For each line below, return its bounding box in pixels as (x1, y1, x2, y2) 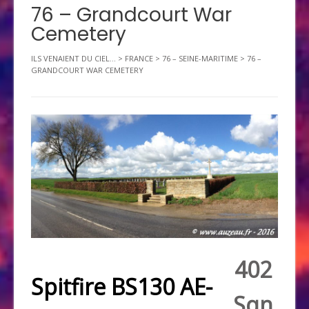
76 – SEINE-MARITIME (162, 53, 238, 64)
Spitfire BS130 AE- (31, 272, 212, 302)
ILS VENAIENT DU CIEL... (31, 53, 116, 64)
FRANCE (125, 53, 153, 64)
